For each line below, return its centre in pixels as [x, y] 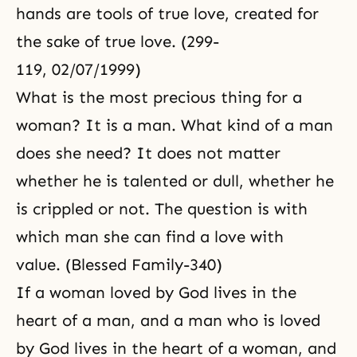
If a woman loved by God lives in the [156, 292]
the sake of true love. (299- [118, 41]
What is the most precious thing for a [159, 97]
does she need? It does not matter [148, 153]
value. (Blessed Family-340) [119, 265]
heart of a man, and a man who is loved [168, 320]
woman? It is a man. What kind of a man [175, 125]
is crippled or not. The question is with [162, 209]
